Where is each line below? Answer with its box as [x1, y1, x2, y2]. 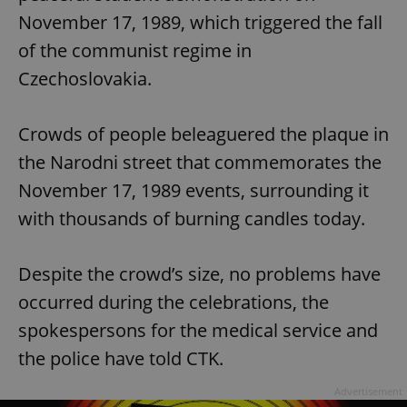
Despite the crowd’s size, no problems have [18, 262, 381, 287]
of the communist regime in [18, 38, 252, 64]
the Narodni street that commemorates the [18, 150, 382, 175]
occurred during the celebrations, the [18, 290, 329, 315]
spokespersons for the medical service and [18, 318, 378, 343]
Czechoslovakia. [18, 66, 152, 92]
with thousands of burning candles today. [18, 206, 365, 232]
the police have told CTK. [18, 346, 223, 372]
